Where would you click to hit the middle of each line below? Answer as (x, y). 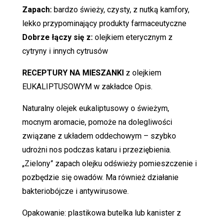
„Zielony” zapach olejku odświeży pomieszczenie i (109, 164)
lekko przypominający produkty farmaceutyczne (104, 24)
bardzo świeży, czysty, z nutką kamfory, (121, 10)
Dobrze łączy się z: (58, 37)
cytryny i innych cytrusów (65, 51)
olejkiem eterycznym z (133, 37)
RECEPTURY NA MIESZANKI (74, 73)
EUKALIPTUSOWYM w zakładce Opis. (87, 87)
